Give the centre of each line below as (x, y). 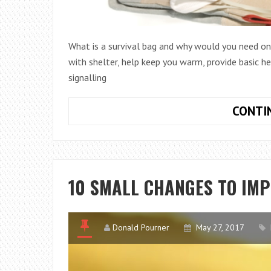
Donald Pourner (141, 227)
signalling (87, 77)
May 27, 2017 (220, 227)
